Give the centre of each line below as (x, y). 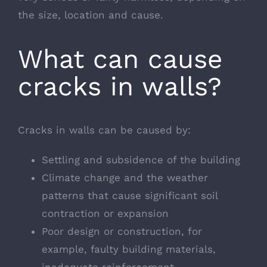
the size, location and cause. (91, 15)
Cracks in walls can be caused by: (104, 130)
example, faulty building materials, (129, 249)
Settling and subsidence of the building (141, 159)
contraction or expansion (105, 213)
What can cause (120, 59)
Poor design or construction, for (122, 231)
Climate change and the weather (125, 177)
